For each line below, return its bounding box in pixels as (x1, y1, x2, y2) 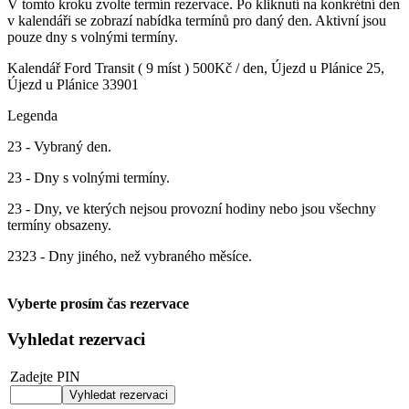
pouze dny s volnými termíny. (7, 28, 178, 45)
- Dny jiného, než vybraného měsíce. (37, 247, 252, 264)
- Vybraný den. (22, 138, 111, 154)
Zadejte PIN (10, 369, 80, 385)
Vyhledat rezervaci (7, 329, 145, 349)
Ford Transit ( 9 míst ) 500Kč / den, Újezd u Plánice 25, (60, 59, 384, 76)
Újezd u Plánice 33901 (7, 76, 139, 92)
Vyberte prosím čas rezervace (7, 295, 189, 311)
